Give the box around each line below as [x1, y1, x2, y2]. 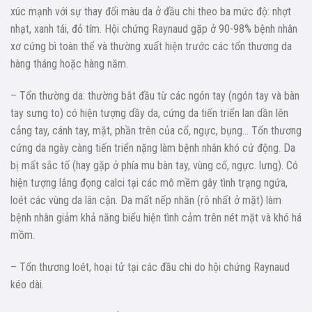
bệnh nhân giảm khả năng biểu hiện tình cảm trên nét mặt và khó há [10, 210, 302, 224]
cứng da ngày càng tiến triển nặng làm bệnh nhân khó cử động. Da [10, 141, 295, 155]
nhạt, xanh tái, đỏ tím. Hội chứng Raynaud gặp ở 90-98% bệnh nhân [10, 22, 297, 36]
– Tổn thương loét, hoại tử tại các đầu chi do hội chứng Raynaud [10, 260, 290, 274]
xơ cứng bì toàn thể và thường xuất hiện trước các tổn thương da [10, 40, 292, 54]
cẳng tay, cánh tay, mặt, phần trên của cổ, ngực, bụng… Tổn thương [10, 123, 302, 137]
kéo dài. [10, 277, 44, 291]
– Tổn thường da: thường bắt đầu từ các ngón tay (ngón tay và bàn [10, 88, 299, 102]
